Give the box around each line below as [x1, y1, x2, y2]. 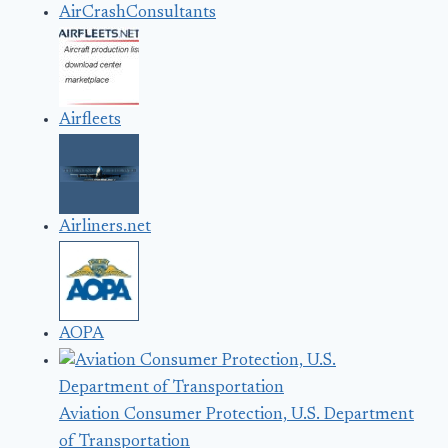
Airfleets [59, 112, 121, 130]
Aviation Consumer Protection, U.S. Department [59, 407, 414, 425]
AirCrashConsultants [59, 5, 216, 23]
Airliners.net [59, 219, 151, 237]
